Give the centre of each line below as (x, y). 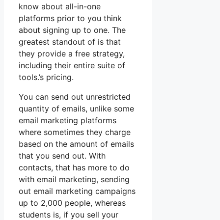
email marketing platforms (68, 121)
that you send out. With (62, 156)
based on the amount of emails (76, 144)
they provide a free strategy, (72, 54)
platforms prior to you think (70, 18)
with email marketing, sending (74, 179)
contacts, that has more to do (74, 168)
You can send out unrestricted (75, 97)
